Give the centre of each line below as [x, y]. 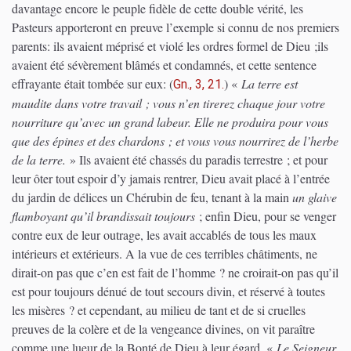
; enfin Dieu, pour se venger [266, 216]
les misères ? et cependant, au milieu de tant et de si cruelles [159, 310]
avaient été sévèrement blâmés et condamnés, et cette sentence [164, 65]
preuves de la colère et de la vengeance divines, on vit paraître [163, 329]
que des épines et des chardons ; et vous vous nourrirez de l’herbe [175, 141]
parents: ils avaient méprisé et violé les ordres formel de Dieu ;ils [170, 46]
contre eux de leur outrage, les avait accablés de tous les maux [164, 235]
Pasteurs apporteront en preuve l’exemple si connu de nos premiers [175, 27]
